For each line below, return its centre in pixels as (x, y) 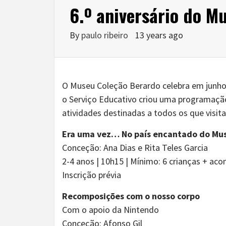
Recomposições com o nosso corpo (131, 196)
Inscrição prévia (92, 175)
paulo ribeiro (106, 35)
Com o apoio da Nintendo (110, 209)
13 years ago (159, 35)
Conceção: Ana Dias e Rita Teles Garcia (135, 147)
